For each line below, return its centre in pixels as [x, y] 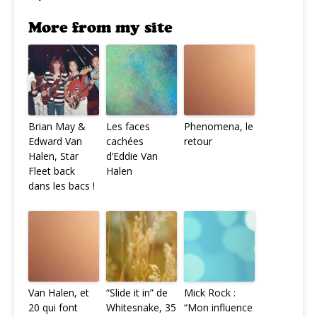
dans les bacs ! [62, 186]
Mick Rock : [210, 293]
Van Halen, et [59, 293]
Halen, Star [53, 156]
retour [198, 141]
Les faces [128, 126]
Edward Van [55, 141]
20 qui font [53, 307]
